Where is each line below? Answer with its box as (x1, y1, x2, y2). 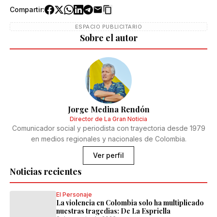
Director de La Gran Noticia (70, 115, 147, 123)
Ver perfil (93, 151, 124, 159)
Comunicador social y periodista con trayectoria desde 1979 (12, 124, 205, 132)
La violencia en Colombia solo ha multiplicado (56, 198, 204, 207)
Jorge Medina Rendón (67, 104, 150, 114)
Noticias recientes (10, 166, 81, 177)
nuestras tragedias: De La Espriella (56, 206, 170, 216)
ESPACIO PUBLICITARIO (75, 23, 142, 30)
